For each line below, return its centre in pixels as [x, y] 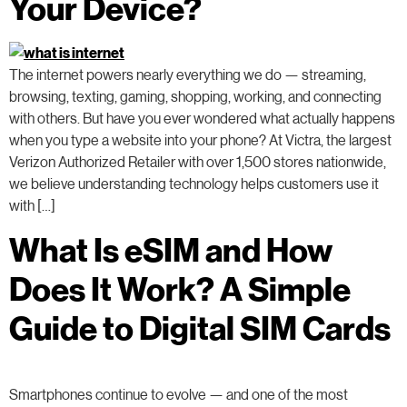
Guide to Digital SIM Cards [200, 327]
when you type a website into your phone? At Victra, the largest [200, 140]
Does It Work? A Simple [180, 288]
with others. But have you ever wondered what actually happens [202, 118]
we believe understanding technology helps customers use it [194, 184]
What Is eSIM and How [171, 248]
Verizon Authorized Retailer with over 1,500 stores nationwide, [198, 162]
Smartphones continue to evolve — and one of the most [179, 393]
